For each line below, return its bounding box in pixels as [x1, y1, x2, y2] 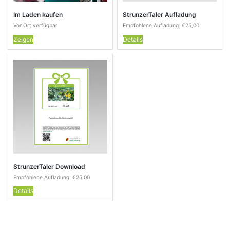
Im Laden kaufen [13, 11, 63, 19]
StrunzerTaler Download [13, 162, 85, 170]
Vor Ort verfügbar [13, 22, 57, 29]
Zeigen [13, 35, 33, 43]
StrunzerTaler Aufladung [123, 11, 197, 19]
